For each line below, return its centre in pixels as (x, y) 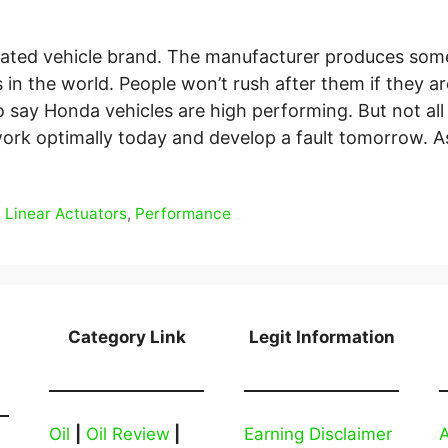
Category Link (126, 337)
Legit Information (321, 337)
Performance (183, 214)
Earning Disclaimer (318, 434)
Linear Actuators (66, 214)
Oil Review (128, 434)
